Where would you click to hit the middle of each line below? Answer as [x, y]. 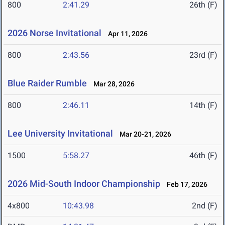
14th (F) [203, 105]
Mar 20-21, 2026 [143, 134]
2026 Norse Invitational [54, 33]
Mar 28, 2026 [112, 84]
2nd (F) [205, 206]
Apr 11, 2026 [126, 34]
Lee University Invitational [60, 134]
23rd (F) [203, 55]
